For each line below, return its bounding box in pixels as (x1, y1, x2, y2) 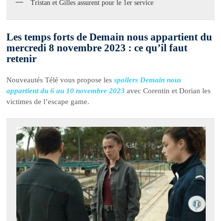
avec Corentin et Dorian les (125, 86, 211, 95)
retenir (6, 52, 37, 65)
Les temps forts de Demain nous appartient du (6, 31, 213, 43)
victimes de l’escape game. (6, 97, 90, 106)
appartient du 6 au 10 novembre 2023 (6, 86, 125, 95)
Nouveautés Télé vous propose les (6, 75, 114, 84)
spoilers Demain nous (114, 75, 182, 84)
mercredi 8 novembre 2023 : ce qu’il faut (6, 41, 188, 54)
